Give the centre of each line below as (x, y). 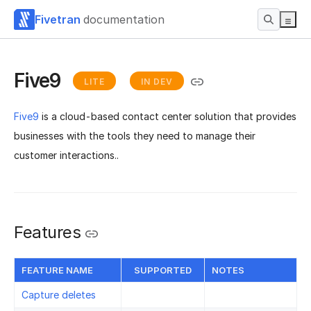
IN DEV (157, 82)
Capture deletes (59, 294)
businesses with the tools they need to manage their (135, 136)
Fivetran (58, 19)
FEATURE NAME (57, 270)
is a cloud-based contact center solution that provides (168, 117)
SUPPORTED (163, 270)
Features (47, 233)
